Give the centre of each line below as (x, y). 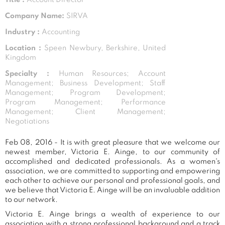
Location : (25, 48)
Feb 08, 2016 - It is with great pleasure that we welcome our (113, 142)
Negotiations (27, 121)
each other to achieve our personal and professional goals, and (113, 181)
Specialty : (32, 74)
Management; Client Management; (85, 112)
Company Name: (36, 16)
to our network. (31, 200)
